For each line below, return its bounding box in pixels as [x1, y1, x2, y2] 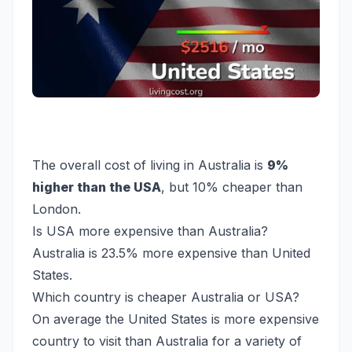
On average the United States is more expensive [32, 310, 319, 327]
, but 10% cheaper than [161, 178, 302, 195]
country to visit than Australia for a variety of [32, 332, 302, 349]
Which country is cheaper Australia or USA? [32, 288, 299, 305]
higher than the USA [32, 178, 161, 195]
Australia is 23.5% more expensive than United [32, 244, 310, 261]
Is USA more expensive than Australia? [32, 222, 268, 239]
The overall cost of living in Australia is [32, 156, 267, 173]
